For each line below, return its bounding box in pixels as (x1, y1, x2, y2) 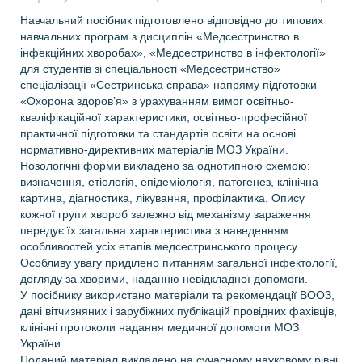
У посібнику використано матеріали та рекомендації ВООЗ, (20, 288, 335, 301)
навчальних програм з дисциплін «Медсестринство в (20, 30, 299, 43)
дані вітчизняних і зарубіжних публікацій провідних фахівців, (20, 305, 337, 318)
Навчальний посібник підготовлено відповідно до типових (20, 14, 323, 27)
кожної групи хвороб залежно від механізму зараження (20, 208, 311, 221)
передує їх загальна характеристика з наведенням (20, 224, 288, 237)
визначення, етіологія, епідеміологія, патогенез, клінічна (20, 175, 318, 188)
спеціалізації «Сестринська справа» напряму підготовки (20, 78, 317, 91)
